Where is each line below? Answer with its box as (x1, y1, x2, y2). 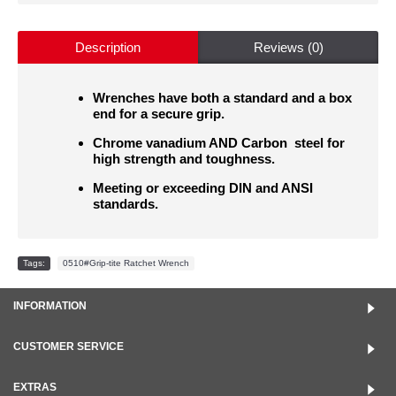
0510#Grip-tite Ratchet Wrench (63, 258, 189, 269)
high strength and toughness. (93, 151, 275, 167)
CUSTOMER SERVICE (13, 340, 124, 354)
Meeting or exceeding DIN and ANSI (93, 180, 313, 196)
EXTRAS (13, 381, 57, 394)
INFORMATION (13, 300, 87, 313)
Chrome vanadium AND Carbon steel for (93, 135, 345, 151)
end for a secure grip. (93, 106, 225, 122)
